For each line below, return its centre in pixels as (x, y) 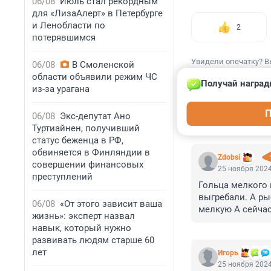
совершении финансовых (88, 165)
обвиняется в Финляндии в (91, 152)
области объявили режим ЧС (95, 77)
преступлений (62, 177)
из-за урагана (61, 89)
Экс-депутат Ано (95, 116)
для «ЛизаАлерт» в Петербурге (97, 13)
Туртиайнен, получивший (86, 128)
